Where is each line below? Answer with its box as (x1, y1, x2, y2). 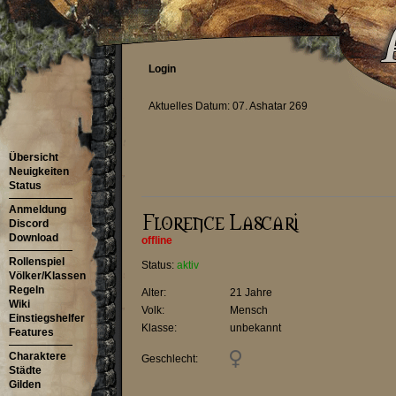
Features (9, 326, 54, 339)
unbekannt (229, 322, 281, 334)
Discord (9, 217, 49, 230)
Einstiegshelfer (9, 312, 85, 324)
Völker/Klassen (9, 270, 86, 282)
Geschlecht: (141, 353, 198, 365)
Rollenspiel (9, 255, 65, 268)
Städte (9, 364, 42, 377)
